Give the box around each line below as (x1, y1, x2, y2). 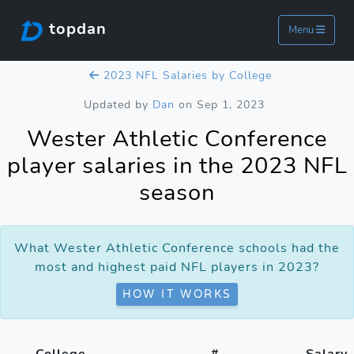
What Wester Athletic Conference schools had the (14, 239, 340, 257)
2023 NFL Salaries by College (99, 67, 272, 83)
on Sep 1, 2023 (174, 96, 265, 112)
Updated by (83, 96, 153, 112)
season (139, 176, 215, 208)
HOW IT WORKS (122, 287, 232, 301)
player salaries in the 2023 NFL (6, 149, 348, 181)
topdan (44, 18, 107, 40)
